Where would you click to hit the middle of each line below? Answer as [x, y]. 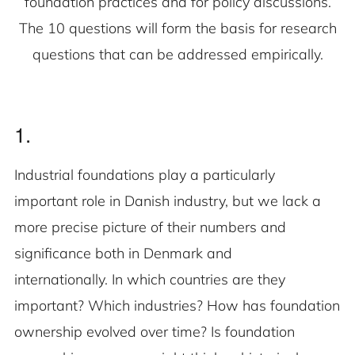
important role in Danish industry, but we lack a [168, 201]
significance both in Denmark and [123, 254]
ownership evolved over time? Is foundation [155, 332]
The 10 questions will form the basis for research [177, 29]
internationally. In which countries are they [150, 280]
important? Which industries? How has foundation [177, 306]
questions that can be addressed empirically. [177, 55]
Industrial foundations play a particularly [145, 175]
